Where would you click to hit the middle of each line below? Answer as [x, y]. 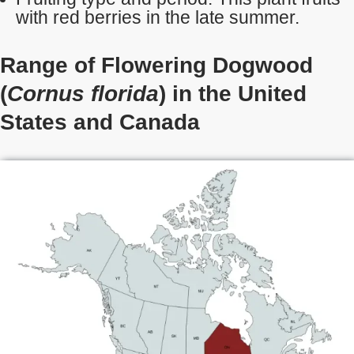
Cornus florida [83, 94]
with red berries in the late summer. [158, 18]
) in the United [233, 94]
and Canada [137, 122]
